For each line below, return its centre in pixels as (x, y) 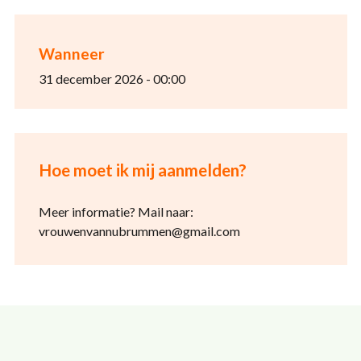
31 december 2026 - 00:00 (112, 78)
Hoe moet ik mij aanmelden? (142, 169)
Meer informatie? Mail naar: (116, 211)
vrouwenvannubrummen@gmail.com (139, 230)
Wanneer (71, 53)
